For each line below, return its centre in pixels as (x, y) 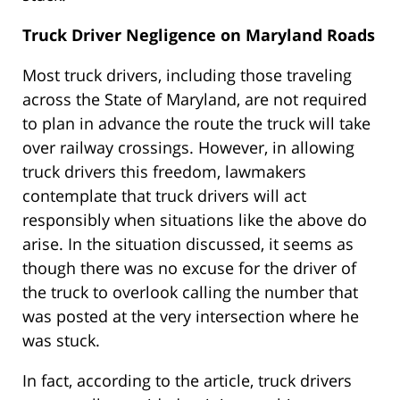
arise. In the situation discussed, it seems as (188, 244)
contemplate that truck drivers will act (164, 196)
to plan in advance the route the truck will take (196, 124)
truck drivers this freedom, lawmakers (164, 172)
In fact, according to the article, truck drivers (187, 381)
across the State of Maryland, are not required (195, 100)
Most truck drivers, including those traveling (187, 75)
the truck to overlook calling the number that (190, 292)
